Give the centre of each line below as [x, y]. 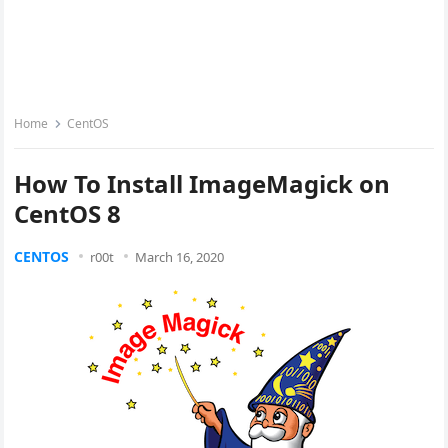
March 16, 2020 [180, 257]
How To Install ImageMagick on [202, 183]
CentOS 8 [68, 213]
